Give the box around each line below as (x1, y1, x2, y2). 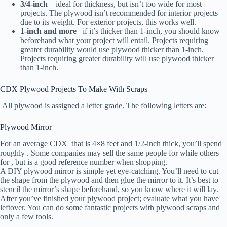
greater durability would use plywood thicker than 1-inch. (20, 45, 204, 54)
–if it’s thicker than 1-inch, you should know (77, 26, 220, 35)
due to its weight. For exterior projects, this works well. (20, 17, 198, 26)
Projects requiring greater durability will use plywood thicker (20, 54, 214, 63)
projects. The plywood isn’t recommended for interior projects (20, 8, 218, 17)
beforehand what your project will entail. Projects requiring (20, 35, 208, 45)
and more (44, 26, 77, 35)
